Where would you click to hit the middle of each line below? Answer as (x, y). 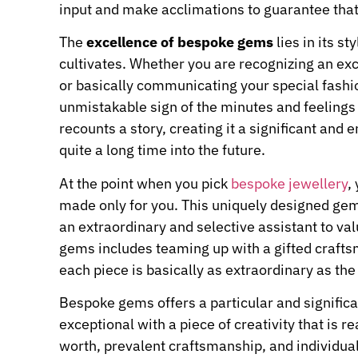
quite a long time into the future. (162, 150)
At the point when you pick (145, 183)
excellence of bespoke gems (178, 42)
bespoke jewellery (289, 183)
